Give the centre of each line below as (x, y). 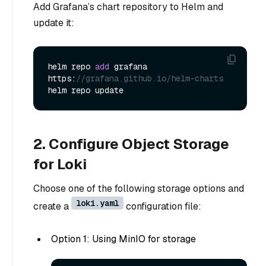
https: (62, 78)
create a (52, 206)
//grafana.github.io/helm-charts (150, 78)
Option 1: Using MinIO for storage (123, 239)
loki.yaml (97, 203)
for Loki (60, 164)
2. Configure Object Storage (131, 144)
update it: (54, 23)
